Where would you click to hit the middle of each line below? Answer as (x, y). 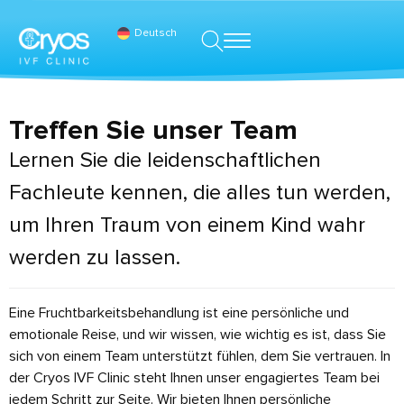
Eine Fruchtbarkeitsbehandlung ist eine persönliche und (179, 313)
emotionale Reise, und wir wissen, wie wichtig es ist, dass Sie (197, 335)
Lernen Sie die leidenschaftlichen (165, 160)
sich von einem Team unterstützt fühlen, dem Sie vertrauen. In (200, 356)
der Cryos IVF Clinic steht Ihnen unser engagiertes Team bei (194, 378)
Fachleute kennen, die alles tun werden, (200, 193)
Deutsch (155, 33)
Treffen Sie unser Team (153, 131)
